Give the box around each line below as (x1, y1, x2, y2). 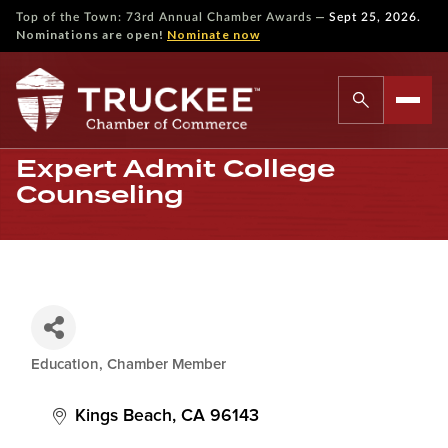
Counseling (16, 180, 184, 209)
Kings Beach (75, 407, 172, 425)
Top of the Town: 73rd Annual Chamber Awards (16, 11, 312, 23)
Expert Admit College (16, 154, 335, 183)
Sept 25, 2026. (329, 11, 421, 23)
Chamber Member (107, 357, 226, 372)
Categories (30, 366, 155, 387)
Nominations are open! (16, 27, 167, 42)
